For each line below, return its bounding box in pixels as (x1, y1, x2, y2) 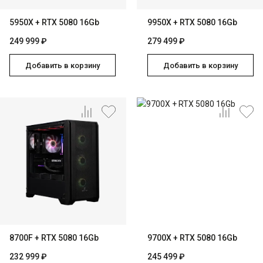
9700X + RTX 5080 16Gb (147, 233, 237, 242)
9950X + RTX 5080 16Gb (147, 18, 237, 27)
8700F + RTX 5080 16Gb (9, 233, 99, 242)
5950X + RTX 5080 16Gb (9, 18, 99, 27)
